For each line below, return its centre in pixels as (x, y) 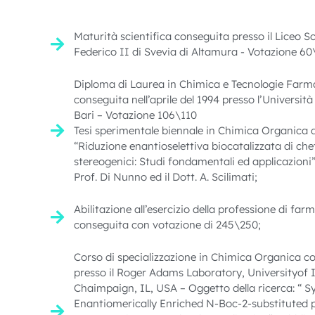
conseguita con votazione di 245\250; (167, 224)
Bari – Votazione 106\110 (135, 115)
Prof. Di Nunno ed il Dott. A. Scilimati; (165, 176)
